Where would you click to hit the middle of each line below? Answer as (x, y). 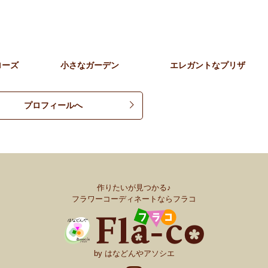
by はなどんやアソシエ (134, 253)
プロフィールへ (53, 105)
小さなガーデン (90, 65)
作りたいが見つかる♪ (134, 187)
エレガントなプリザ (207, 65)
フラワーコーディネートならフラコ (134, 199)
